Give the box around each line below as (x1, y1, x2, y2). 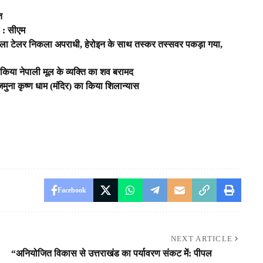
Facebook (57, 186, 86, 194)
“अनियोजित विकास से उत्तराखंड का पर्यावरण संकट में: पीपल (11, 248, 212, 258)
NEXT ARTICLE (170, 234, 233, 243)
